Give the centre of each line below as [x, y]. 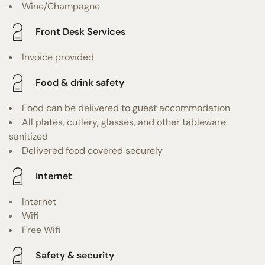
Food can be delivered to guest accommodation [126, 108]
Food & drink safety [80, 83]
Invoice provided [58, 57]
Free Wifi [41, 230]
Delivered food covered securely [92, 150]
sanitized [28, 136]
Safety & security [75, 256]
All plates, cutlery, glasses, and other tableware [124, 122]
